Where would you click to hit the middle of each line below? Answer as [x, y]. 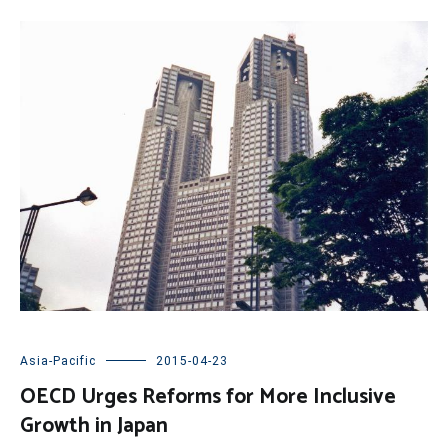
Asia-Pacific [58, 361]
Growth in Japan [94, 426]
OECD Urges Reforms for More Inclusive [208, 397]
